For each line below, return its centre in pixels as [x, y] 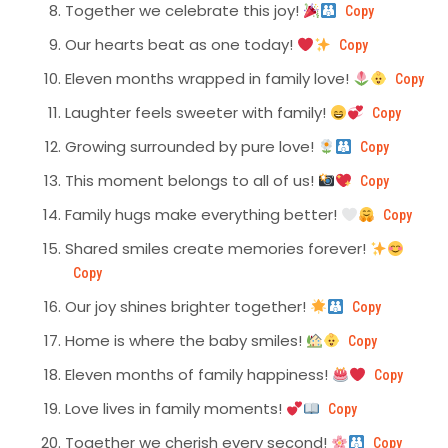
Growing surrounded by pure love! [191, 147]
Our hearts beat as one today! [181, 45]
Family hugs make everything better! [203, 215]
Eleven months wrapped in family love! [209, 79]
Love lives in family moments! [175, 409]
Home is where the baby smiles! [185, 341]
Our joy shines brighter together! [187, 307]
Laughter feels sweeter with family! [197, 113]
